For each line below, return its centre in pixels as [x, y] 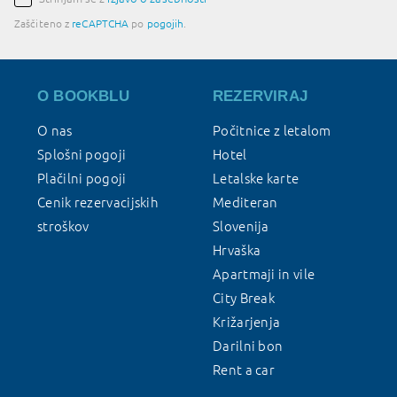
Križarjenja [247, 322]
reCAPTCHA [101, 23]
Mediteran [245, 202]
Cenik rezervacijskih [98, 202]
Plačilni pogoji [82, 179]
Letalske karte [256, 179]
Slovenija [241, 226]
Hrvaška [237, 250]
